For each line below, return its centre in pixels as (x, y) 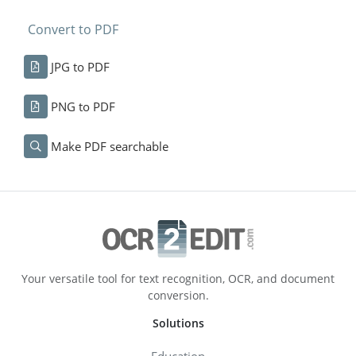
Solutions (178, 323)
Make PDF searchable (109, 146)
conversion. (178, 295)
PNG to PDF (83, 106)
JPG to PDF (80, 66)
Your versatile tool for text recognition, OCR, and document (178, 278)
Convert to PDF (73, 29)
